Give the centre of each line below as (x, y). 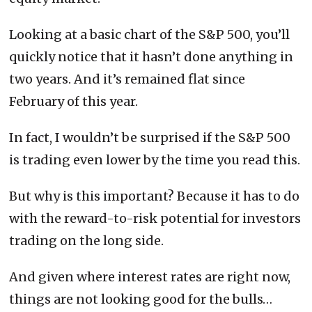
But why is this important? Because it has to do (155, 196)
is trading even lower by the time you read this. (155, 159)
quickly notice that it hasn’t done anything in (151, 56)
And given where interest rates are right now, (150, 276)
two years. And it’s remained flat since (127, 79)
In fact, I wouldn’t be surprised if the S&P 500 (150, 137)
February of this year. (74, 101)
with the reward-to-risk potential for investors (155, 218)
